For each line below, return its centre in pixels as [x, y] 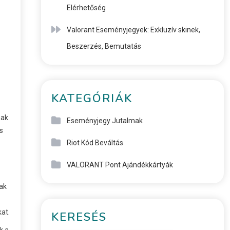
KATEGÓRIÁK [92, 99]
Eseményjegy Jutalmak [104, 121]
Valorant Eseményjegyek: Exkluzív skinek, [133, 30]
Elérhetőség [86, 8]
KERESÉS [79, 217]
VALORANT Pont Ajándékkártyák [120, 165]
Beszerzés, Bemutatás [104, 46]
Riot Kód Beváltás [95, 143]
